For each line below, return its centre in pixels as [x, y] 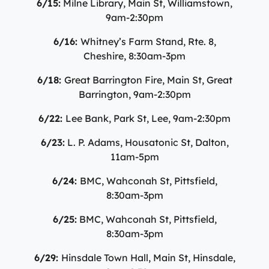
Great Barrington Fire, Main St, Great [148, 80]
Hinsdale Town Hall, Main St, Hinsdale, [148, 257]
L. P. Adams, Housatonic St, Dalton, [147, 142]
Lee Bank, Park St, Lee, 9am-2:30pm [148, 118]
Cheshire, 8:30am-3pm [134, 56]
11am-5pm [134, 156]
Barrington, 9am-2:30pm [134, 94]
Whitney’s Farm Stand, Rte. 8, [148, 41]
